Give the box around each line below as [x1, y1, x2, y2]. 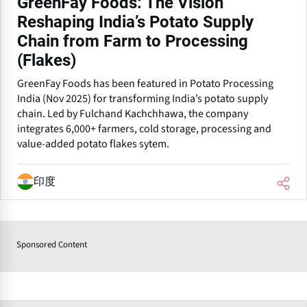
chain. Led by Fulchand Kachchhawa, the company [17, 106, 248, 121]
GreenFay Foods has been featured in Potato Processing [17, 75, 273, 91]
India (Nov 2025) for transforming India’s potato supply [17, 90, 268, 106]
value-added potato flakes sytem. [17, 136, 169, 151]
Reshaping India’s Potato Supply [17, 12, 254, 32]
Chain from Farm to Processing [17, 31, 248, 51]
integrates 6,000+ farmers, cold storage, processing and [17, 121, 271, 136]
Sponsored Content [16, 238, 87, 251]
